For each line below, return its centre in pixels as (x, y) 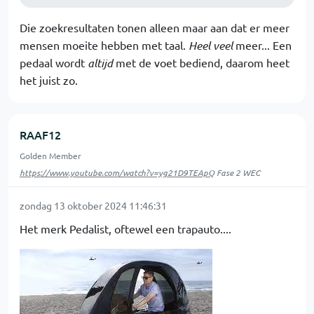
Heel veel (211, 45)
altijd (100, 63)
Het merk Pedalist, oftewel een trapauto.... (125, 228)
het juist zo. (49, 80)
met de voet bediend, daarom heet (201, 62)
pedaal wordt (54, 62)
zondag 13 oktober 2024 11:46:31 (93, 205)
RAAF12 (40, 135)
